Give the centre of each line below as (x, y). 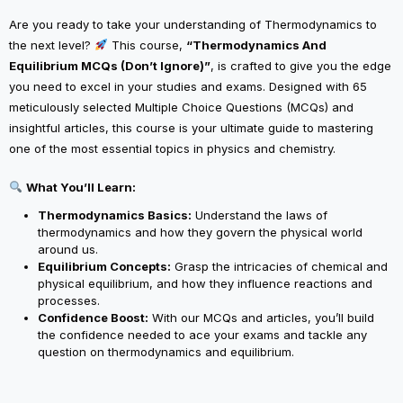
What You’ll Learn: (81, 187)
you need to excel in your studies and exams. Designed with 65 (188, 86)
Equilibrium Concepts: (104, 266)
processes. (69, 300)
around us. (68, 249)
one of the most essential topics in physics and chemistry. (172, 148)
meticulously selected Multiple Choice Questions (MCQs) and (181, 107)
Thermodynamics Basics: (115, 215)
